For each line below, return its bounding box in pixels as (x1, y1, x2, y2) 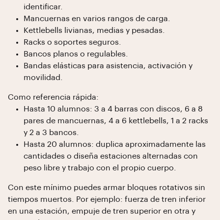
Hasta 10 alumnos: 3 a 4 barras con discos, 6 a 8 (24, 105, 203, 113)
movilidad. (24, 74, 63, 82)
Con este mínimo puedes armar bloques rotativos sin (8, 184, 205, 192)
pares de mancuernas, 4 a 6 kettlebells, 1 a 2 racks (24, 117, 208, 125)
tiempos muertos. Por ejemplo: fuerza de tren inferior (8, 195, 206, 203)
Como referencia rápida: (8, 93, 99, 101)
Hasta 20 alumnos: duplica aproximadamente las (24, 140, 206, 148)
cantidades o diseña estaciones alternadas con (24, 152, 198, 160)
